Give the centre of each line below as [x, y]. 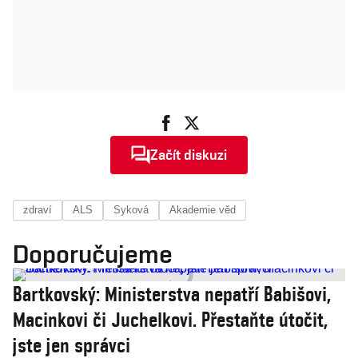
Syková [131, 210]
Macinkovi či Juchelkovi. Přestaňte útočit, [170, 320]
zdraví [38, 210]
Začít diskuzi [189, 155]
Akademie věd [203, 210]
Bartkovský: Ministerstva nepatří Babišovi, [172, 294]
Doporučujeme [93, 254]
